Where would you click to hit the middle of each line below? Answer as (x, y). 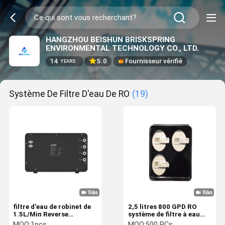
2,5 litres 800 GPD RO (162, 207)
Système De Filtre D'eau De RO (69, 94)
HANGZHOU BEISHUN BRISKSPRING (110, 39)
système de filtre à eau (164, 214)
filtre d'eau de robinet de (52, 207)
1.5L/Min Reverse (41, 214)
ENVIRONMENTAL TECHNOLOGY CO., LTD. (122, 48)
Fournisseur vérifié (154, 61)
